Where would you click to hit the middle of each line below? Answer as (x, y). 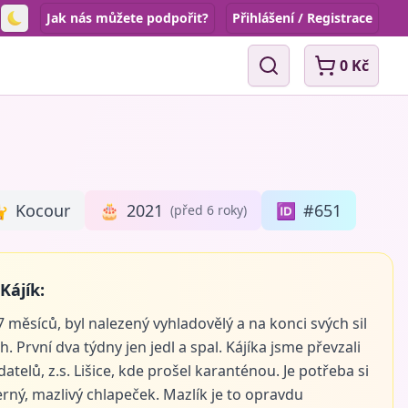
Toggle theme (61, 28)
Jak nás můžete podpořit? (127, 18)
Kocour (43, 210)
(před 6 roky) (209, 210)
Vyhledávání (309, 75)
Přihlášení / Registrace (302, 18)
